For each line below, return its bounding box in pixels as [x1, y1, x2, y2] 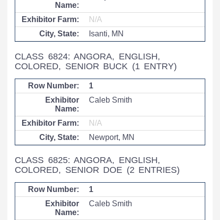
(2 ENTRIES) [126, 165, 180, 175]
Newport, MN [89, 133, 135, 141]
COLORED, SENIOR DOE [15, 165, 127, 175]
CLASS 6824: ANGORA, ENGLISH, [15, 52, 160, 61]
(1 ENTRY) [132, 61, 177, 71]
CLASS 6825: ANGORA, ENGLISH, [15, 155, 160, 165]
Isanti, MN [89, 29, 124, 38]
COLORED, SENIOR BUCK [15, 61, 132, 71]
